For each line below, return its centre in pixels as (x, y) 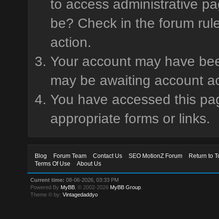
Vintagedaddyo (80, 195)
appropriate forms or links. (130, 119)
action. (71, 42)
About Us (89, 164)
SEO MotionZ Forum (156, 156)
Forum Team (70, 156)
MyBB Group (126, 187)
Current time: (48, 180)
